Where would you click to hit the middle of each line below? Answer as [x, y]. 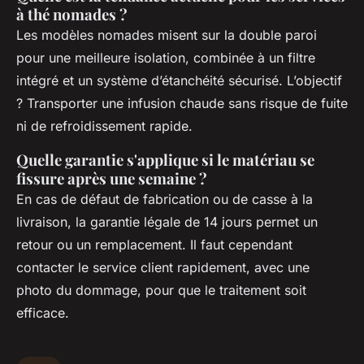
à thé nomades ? [72, 14]
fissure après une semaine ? [112, 178]
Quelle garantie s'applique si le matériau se [165, 159]
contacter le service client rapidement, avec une [163, 267]
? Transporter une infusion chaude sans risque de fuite [182, 103]
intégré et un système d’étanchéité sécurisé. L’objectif [179, 80]
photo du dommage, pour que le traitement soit [161, 290]
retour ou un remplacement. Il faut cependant [154, 244]
